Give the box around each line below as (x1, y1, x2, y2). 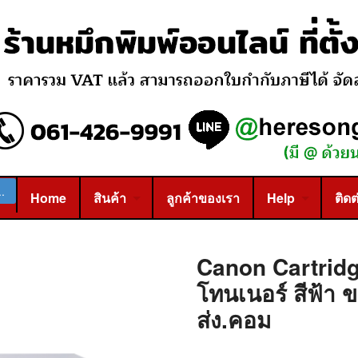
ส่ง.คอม (196, 303, 271, 336)
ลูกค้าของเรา (166, 189, 240, 207)
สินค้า (93, 189, 126, 207)
